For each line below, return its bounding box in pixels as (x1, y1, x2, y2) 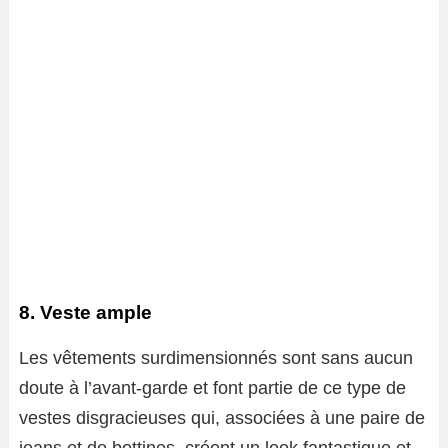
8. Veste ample (19, 302, 152, 324)
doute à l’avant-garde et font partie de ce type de (19, 378, 406, 399)
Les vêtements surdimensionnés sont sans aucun (19, 348, 413, 369)
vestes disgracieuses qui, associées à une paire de (19, 408, 425, 429)
